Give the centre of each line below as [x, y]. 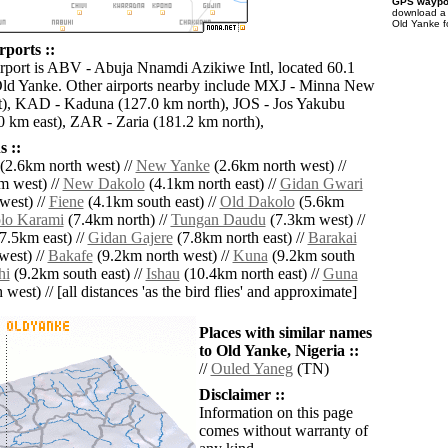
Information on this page [275, 413]
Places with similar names [285, 333]
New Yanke [172, 166]
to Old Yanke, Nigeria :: [278, 351]
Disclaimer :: [241, 395]
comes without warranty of [283, 431]
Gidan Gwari [321, 184]
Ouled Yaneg [251, 369]
